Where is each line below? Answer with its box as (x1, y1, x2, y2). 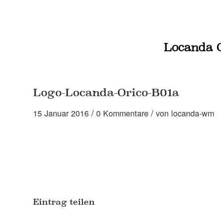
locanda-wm (171, 107, 214, 119)
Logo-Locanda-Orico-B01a (33, 86, 179, 99)
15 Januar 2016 (33, 107, 89, 119)
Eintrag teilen (33, 197, 95, 207)
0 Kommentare (96, 107, 148, 119)
